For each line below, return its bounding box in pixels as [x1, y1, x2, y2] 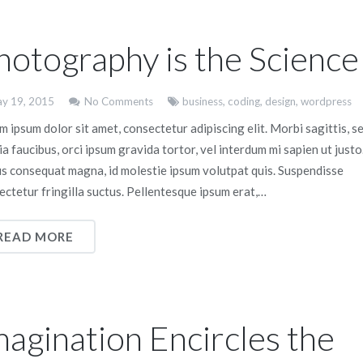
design [265, 95, 296, 108]
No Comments [83, 95, 153, 108]
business [182, 95, 223, 108]
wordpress [301, 95, 352, 108]
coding [228, 95, 260, 108]
